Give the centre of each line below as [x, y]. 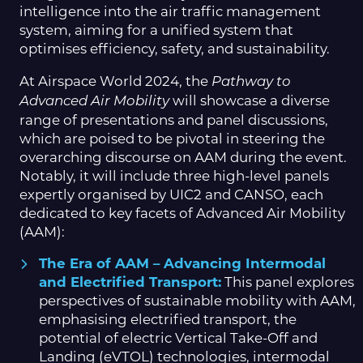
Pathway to [251, 82]
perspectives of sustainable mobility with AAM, [197, 301]
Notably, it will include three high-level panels [174, 175]
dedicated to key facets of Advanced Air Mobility [182, 213]
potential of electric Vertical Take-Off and [178, 338]
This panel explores [288, 282]
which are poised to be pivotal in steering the [172, 138]
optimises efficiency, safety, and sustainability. [175, 48]
